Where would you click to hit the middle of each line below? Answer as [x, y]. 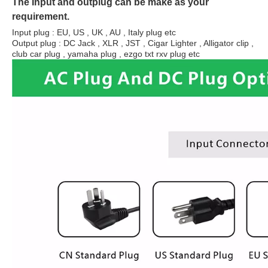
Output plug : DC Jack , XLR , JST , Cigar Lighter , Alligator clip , [133, 43]
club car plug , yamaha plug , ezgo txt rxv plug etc [106, 54]
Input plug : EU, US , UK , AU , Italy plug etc [94, 32]
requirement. [41, 16]
